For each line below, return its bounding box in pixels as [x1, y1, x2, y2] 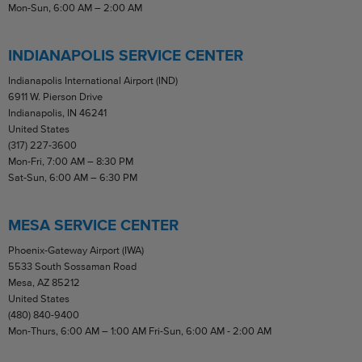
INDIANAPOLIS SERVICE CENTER [8, 47, 243, 65]
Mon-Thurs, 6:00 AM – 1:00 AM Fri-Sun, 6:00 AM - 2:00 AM [8, 325, 271, 338]
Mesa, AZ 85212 [8, 276, 80, 289]
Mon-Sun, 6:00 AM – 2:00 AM [8, 2, 142, 15]
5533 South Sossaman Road [8, 260, 137, 273]
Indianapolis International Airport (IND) [8, 74, 178, 87]
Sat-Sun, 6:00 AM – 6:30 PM [8, 171, 137, 184]
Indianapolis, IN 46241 [8, 107, 107, 120]
